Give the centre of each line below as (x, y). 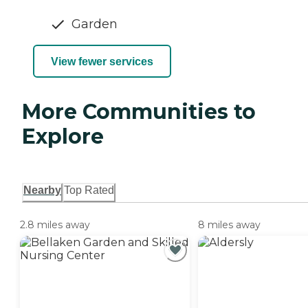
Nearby (42, 190)
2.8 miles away (55, 225)
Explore (63, 137)
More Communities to (139, 112)
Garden (95, 24)
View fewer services (102, 61)
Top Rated (89, 190)
